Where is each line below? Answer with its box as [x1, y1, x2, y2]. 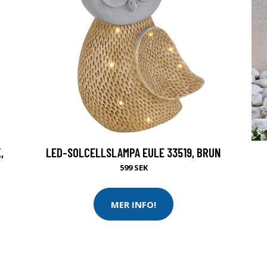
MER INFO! [111, 198, 156, 210]
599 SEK [119, 162, 148, 173]
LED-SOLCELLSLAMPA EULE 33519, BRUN [46, 145, 221, 160]
